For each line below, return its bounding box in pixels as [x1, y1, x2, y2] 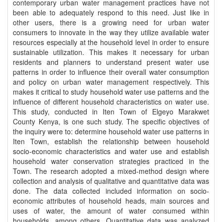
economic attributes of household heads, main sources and [13, 196, 209, 206]
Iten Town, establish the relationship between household [13, 136, 209, 146]
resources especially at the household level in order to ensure [13, 37, 209, 47]
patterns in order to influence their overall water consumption [13, 67, 209, 77]
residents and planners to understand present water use [13, 57, 209, 67]
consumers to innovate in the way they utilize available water [13, 27, 209, 37]
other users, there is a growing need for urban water [13, 17, 209, 27]
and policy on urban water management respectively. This [13, 77, 209, 87]
